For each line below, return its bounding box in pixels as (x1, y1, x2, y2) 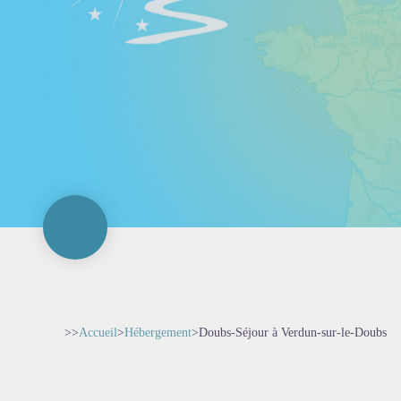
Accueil (79, 326, 117, 339)
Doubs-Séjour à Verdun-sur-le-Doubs (199, 326, 387, 339)
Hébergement (124, 326, 192, 339)
